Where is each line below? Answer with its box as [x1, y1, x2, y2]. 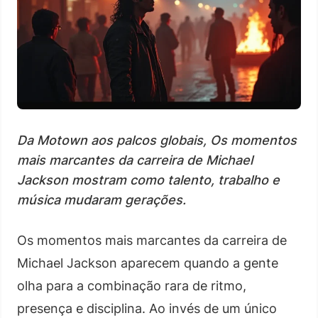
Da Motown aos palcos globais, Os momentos [17, 132, 297, 148]
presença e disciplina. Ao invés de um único [17, 300, 277, 316]
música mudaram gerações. [17, 192, 186, 207]
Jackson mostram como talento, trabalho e [17, 172, 280, 187]
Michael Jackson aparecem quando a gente [17, 255, 278, 270]
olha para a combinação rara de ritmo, [17, 278, 246, 293]
